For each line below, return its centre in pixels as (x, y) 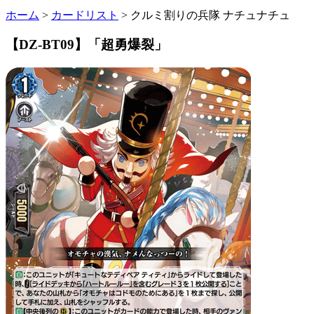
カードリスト (85, 15)
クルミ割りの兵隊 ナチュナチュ (210, 15)
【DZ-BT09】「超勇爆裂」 (87, 45)
